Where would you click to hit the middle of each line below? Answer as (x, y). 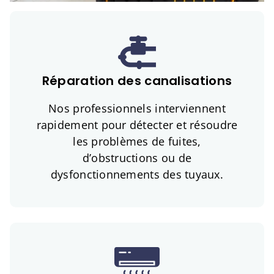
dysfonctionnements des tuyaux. (137, 175)
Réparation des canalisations (137, 81)
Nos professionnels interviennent (137, 109)
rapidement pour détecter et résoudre (137, 125)
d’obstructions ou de (137, 158)
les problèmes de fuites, (137, 142)
